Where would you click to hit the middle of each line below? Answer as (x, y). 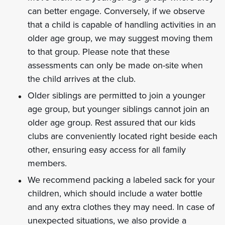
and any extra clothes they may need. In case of (121, 207)
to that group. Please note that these (99, 51)
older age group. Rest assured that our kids (111, 122)
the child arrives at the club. (82, 79)
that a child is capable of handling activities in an (122, 24)
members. (47, 163)
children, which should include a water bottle (115, 193)
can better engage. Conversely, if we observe (116, 11)
